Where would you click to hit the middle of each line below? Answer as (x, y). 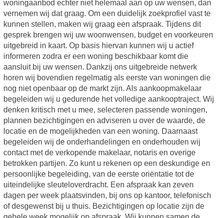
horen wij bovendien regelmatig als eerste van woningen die (107, 78)
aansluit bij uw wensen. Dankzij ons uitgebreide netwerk (100, 67)
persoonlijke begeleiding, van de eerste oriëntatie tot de (99, 174)
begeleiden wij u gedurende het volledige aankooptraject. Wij (109, 99)
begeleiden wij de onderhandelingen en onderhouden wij (102, 142)
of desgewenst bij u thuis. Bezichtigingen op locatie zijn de (104, 206)
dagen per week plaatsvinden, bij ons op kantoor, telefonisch (107, 196)
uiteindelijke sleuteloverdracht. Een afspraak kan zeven (98, 185)
